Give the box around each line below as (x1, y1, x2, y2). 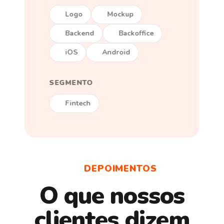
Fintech (65, 98, 91, 108)
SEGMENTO (49, 77, 93, 87)
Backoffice (118, 28, 154, 38)
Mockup (107, 9, 134, 19)
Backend (65, 28, 94, 38)
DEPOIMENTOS (83, 162, 157, 174)
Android (102, 47, 130, 57)
